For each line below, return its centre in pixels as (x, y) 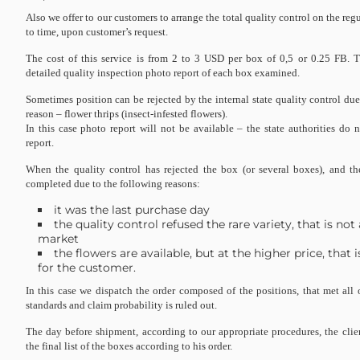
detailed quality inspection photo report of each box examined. (163, 73)
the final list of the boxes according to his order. (129, 346)
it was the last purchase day (132, 210)
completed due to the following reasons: (113, 184)
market (58, 239)
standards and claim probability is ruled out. (121, 305)
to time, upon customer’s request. (97, 32)
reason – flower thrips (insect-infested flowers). (127, 114)
